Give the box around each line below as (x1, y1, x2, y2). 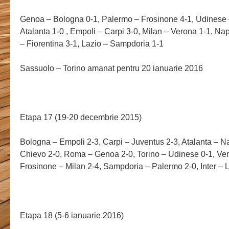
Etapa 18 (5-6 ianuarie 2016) (19, 211, 124, 220)
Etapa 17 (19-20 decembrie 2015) (19, 113, 142, 122)
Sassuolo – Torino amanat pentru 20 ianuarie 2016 (19, 64, 203, 73)
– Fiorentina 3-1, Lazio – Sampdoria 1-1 (19, 39, 164, 49)
